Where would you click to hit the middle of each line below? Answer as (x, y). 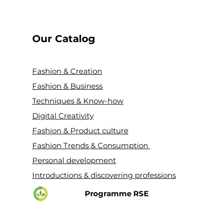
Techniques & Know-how (78, 101)
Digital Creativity (63, 116)
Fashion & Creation (67, 71)
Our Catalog (64, 39)
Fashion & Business (68, 86)
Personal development (74, 160)
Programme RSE (117, 194)
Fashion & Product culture (81, 131)
